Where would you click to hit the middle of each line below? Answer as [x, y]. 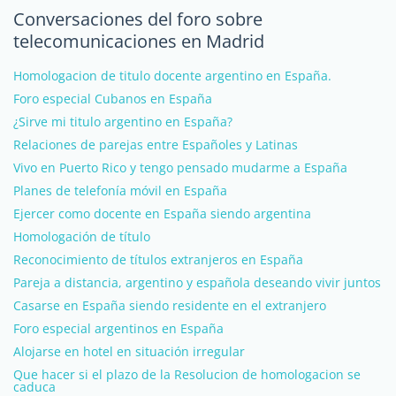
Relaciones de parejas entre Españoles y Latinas [156, 145]
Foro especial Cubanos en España [113, 99]
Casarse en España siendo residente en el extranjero [170, 305]
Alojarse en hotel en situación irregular [129, 351]
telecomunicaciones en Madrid [139, 41]
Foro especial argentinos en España [118, 328]
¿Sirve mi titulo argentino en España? [123, 122]
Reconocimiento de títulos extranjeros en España [158, 259]
